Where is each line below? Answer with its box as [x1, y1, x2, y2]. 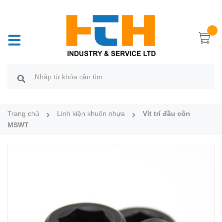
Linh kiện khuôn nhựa [57, 110, 125, 117]
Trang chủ [7, 110, 39, 117]
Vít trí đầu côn [143, 110, 190, 117]
